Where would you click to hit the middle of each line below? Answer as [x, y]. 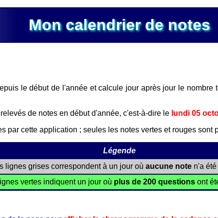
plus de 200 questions [154, 182]
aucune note [168, 166]
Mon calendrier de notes [119, 25]
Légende [119, 151]
